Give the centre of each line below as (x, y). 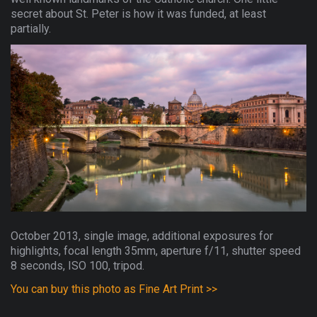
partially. (31, 29)
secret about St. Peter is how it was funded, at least (138, 14)
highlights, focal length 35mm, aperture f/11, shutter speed (156, 250)
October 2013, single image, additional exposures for (142, 236)
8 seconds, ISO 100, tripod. (77, 265)
